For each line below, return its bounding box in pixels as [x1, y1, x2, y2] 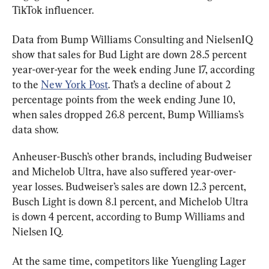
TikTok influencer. [12, 4, 94, 17]
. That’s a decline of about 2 [108, 78, 234, 91]
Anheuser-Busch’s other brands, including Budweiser [12, 150, 255, 163]
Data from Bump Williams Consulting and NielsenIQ [12, 33, 256, 46]
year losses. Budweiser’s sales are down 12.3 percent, [12, 180, 249, 193]
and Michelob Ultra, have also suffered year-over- [12, 165, 236, 178]
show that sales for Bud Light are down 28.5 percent [12, 48, 249, 61]
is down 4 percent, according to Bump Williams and [12, 210, 247, 223]
